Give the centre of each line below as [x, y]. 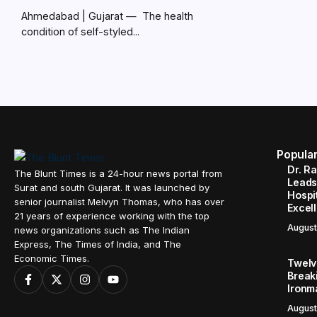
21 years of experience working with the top [112, 216]
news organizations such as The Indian [102, 230]
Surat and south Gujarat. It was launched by [112, 188]
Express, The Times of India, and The [98, 244]
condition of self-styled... [80, 31]
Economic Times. [52, 259]
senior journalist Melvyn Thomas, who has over [119, 202]
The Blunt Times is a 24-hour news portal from [118, 174]
